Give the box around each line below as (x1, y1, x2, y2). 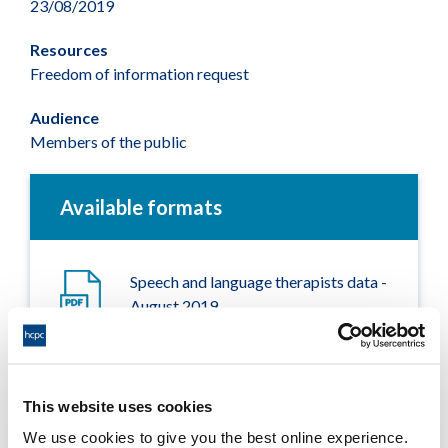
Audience (30, 107, 99, 127)
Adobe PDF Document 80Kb (130, 324, 328, 344)
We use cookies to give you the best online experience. (23, 428, 408, 446)
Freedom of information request (30, 63, 249, 83)
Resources (30, 39, 108, 59)
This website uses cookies (23, 397, 213, 414)
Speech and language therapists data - (130, 271, 387, 291)
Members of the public (30, 131, 187, 151)
